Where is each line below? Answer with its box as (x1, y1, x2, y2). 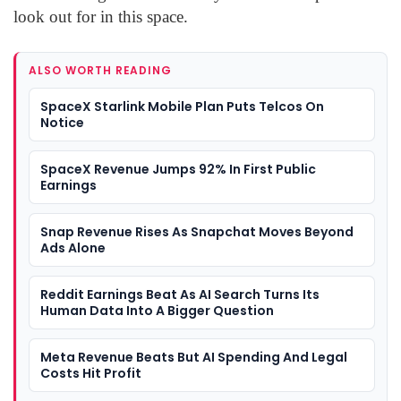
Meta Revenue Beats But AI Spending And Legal (40, 348, 347, 367)
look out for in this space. (13, 7, 188, 27)
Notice (40, 114, 84, 132)
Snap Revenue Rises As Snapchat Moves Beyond (40, 223, 354, 242)
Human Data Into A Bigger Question (40, 302, 274, 320)
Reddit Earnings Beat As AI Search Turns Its (40, 286, 320, 304)
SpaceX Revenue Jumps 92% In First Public (40, 160, 316, 179)
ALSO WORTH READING (29, 63, 173, 79)
